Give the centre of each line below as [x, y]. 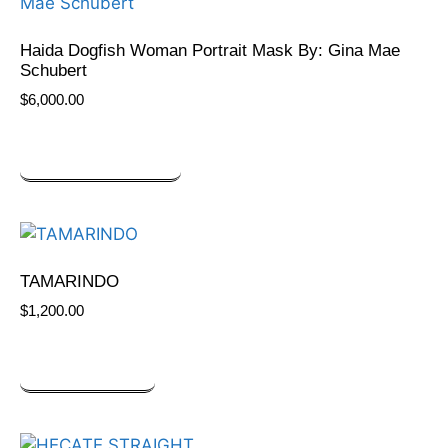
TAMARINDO [69, 282]
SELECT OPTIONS [100, 157]
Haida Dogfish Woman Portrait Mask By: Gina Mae [210, 51]
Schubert [53, 71]
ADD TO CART [87, 369]
